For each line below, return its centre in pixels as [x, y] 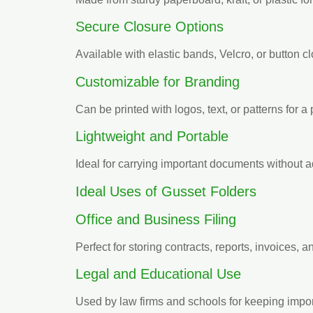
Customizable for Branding [158, 81]
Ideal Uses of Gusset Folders [166, 191]
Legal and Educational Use [158, 274]
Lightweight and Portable [152, 137]
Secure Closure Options [150, 27]
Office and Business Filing [156, 219]
